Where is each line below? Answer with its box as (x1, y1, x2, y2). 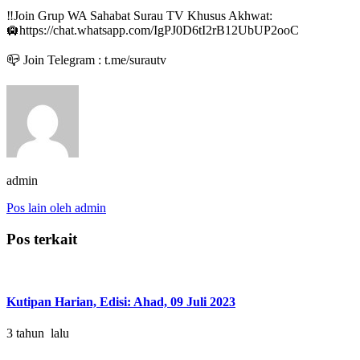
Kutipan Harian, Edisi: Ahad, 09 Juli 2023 (6, 294, 235, 309)
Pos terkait (6, 230, 77, 247)
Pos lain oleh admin (6, 200, 106, 215)
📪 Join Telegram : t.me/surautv (6, 52, 166, 67)
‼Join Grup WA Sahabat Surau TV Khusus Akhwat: (6, 8, 272, 22)
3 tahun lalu (6, 325, 69, 340)
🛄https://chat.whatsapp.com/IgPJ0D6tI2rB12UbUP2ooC (6, 22, 299, 37)
